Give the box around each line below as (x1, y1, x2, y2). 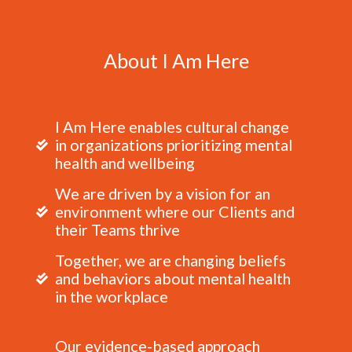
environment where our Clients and (55, 202, 295, 222)
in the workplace (55, 287, 169, 306)
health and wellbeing (55, 153, 196, 173)
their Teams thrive (55, 220, 181, 240)
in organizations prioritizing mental (55, 135, 293, 155)
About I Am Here (103, 48, 249, 72)
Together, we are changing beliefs (55, 251, 287, 270)
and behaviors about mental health (55, 269, 291, 288)
